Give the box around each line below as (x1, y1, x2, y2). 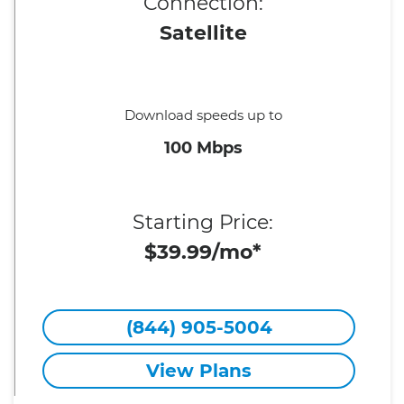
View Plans (146, 360, 252, 381)
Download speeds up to (124, 106, 282, 124)
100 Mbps (163, 138, 243, 158)
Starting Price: (133, 210, 273, 234)
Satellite (159, 21, 247, 45)
